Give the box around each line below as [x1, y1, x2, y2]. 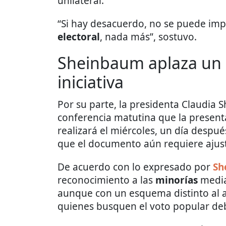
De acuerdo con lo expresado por [58, 160, 213, 174]
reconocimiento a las [58, 174, 155, 187]
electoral [58, 30, 100, 44]
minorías [155, 174, 198, 187]
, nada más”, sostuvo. [100, 30, 197, 44]
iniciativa [58, 71, 124, 93]
